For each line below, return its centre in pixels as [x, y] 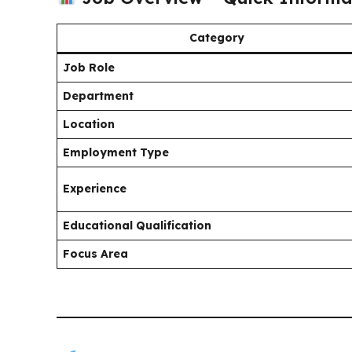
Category [217, 37]
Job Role [89, 67]
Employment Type [116, 152]
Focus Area [95, 253]
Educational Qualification [137, 225]
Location [89, 124]
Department [98, 95]
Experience [95, 188]
